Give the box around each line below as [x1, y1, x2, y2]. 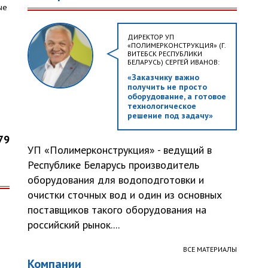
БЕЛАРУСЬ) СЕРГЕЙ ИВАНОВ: [127, 57, 220, 66]
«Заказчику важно [127, 72, 199, 83]
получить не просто [127, 81, 207, 92]
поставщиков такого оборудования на [28, 203, 206, 217]
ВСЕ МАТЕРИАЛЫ [183, 245, 237, 254]
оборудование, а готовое [127, 91, 226, 102]
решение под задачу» [127, 110, 213, 121]
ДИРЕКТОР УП [127, 32, 174, 41]
